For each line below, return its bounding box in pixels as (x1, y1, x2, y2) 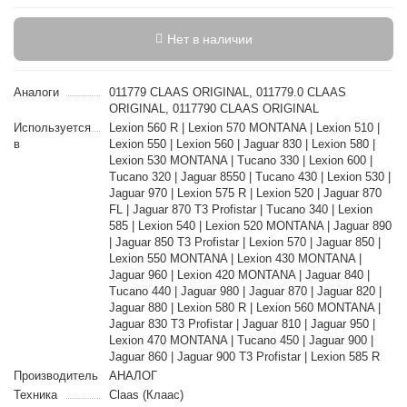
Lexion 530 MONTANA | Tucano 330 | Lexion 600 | (108, 154, 372, 167)
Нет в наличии (166, 32, 253, 46)
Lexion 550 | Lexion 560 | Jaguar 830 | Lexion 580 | (108, 137, 375, 151)
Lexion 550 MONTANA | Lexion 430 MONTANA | (108, 252, 362, 265)
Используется (14, 121, 91, 134)
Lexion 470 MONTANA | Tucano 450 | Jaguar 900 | (108, 333, 373, 347)
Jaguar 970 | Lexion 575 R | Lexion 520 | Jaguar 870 (108, 186, 382, 200)
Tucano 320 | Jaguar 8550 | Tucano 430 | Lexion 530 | (108, 170, 391, 184)
